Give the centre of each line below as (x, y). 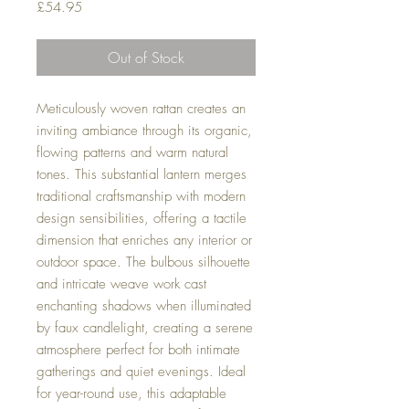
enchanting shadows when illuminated (144, 306)
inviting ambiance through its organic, (144, 131)
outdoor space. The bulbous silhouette (143, 262)
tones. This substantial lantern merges (142, 174)
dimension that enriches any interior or (144, 240)
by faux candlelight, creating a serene (145, 328)
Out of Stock (146, 58)
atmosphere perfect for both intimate (138, 350)
